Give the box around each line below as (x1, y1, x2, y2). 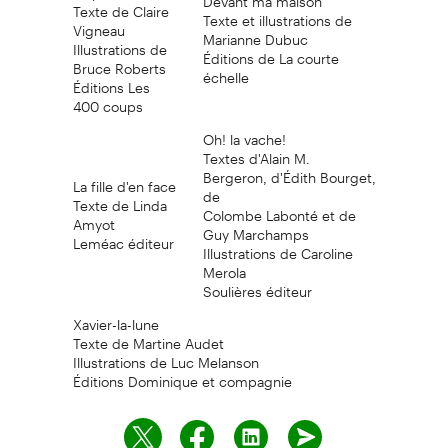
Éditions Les (72, 65, 150, 96)
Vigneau (72, 8, 125, 39)
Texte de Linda (72, 183, 167, 214)
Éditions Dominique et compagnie (72, 359, 292, 390)
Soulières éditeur (202, 269, 312, 300)
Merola (202, 250, 246, 281)
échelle (202, 55, 249, 86)
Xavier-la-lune (72, 302, 159, 333)
